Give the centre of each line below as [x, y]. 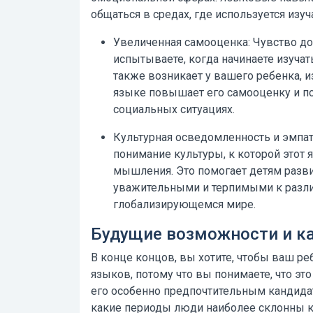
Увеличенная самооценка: [182, 42]
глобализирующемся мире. [184, 204]
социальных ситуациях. [174, 109]
